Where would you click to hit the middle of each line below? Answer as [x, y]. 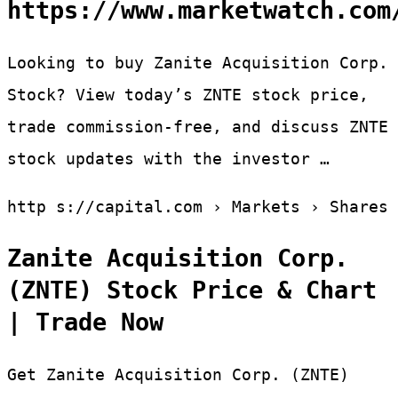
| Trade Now [85, 322]
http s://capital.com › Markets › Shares [198, 206]
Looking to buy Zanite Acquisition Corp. [198, 62]
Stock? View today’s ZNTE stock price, [188, 94]
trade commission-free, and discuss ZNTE [198, 126]
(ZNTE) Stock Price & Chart [192, 291]
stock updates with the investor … [168, 158]
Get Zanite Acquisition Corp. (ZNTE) [178, 374]
